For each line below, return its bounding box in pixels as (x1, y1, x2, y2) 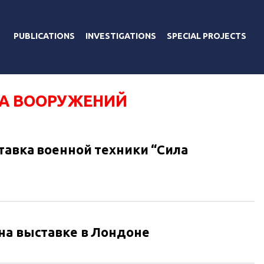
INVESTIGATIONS (85, 31, 156, 41)
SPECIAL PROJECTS (167, 31, 246, 41)
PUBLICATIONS (14, 31, 75, 41)
